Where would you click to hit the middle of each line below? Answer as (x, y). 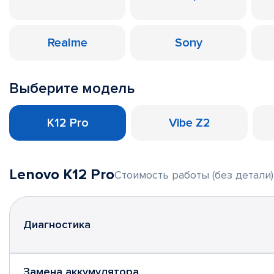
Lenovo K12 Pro (62, 175)
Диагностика (57, 224)
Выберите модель (72, 88)
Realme (67, 43)
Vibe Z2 (189, 123)
